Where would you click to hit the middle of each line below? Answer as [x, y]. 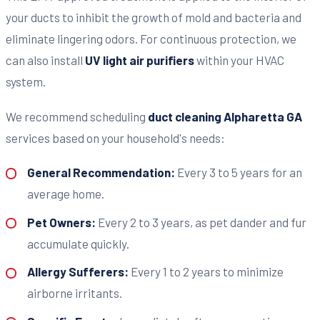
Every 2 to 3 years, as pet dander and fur [201, 222]
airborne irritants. [74, 293]
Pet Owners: [61, 222]
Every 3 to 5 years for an [238, 172]
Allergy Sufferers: [77, 272]
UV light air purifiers [140, 60]
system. [26, 82]
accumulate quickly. [78, 243]
